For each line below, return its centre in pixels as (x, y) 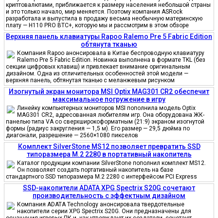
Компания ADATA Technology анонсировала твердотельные (101, 204)
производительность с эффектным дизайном (109, 195)
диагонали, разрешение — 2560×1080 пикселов (72, 135)
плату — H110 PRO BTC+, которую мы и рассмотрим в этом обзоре (97, 25)
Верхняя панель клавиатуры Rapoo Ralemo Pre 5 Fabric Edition (109, 36)
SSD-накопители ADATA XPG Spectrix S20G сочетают (109, 188)
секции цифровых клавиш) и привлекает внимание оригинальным (98, 66)
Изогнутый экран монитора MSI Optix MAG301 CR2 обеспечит (109, 91)
